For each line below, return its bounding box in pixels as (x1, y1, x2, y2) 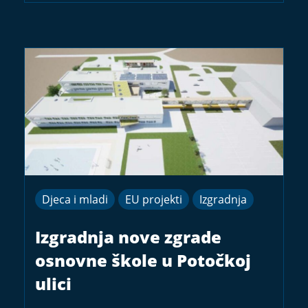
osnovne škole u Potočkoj (35, 248, 251, 272)
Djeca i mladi (42, 192, 108, 208)
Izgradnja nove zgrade (35, 225, 221, 248)
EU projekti (125, 192, 182, 208)
